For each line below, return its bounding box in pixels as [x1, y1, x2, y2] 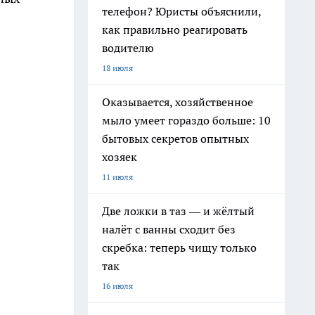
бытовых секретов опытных [102, 131, 249, 146]
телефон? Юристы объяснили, [102, 4, 262, 18]
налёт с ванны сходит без [102, 222, 236, 236]
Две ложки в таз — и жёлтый [102, 204, 255, 218]
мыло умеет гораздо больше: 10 [102, 113, 271, 127]
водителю [102, 41, 154, 55]
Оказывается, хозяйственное [102, 95, 253, 109]
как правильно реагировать [102, 22, 247, 37]
